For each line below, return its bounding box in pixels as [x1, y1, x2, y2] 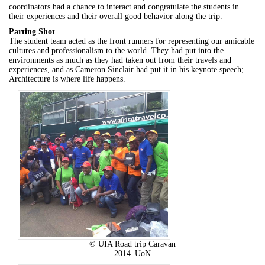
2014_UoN [114, 249, 151, 258]
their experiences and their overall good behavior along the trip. [9, 12, 222, 21]
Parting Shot [9, 27, 55, 36]
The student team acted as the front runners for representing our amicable [9, 37, 254, 46]
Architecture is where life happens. [9, 75, 125, 83]
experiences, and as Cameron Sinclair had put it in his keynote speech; [9, 65, 244, 74]
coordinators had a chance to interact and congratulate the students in [9, 2, 239, 11]
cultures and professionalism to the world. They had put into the [9, 46, 224, 55]
